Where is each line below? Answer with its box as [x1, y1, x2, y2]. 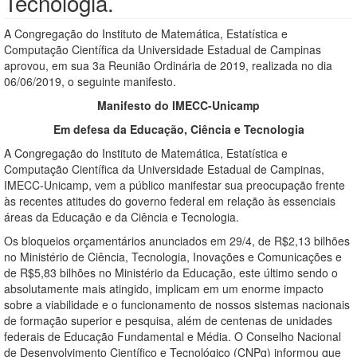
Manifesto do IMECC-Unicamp [97, 97, 260, 113]
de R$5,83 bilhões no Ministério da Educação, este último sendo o [4, 265, 338, 280]
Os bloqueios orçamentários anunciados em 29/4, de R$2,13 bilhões [4, 233, 350, 249]
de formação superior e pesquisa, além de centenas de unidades [4, 312, 332, 328]
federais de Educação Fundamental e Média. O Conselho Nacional [4, 328, 341, 344]
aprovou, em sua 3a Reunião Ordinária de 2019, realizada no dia [4, 57, 332, 73]
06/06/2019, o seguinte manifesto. [4, 73, 176, 89]
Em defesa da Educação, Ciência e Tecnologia [53, 121, 304, 137]
